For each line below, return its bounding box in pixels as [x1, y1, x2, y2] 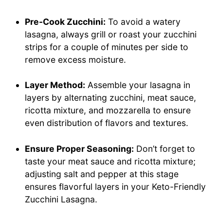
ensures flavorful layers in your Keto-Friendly [25, 181, 206, 192]
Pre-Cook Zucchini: [25, 16, 106, 27]
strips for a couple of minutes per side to [25, 41, 189, 52]
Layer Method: [25, 80, 86, 91]
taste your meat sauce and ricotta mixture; [25, 156, 196, 166]
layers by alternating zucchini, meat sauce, [25, 92, 197, 103]
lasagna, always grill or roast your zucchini [25, 29, 197, 39]
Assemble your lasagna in [85, 80, 191, 91]
